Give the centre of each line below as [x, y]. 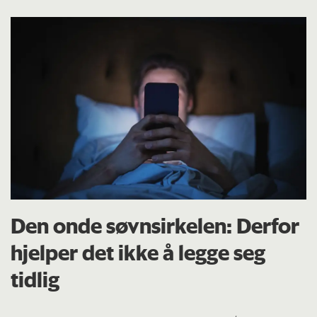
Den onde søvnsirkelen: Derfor [155, 226]
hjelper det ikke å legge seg [138, 253]
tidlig [35, 279]
